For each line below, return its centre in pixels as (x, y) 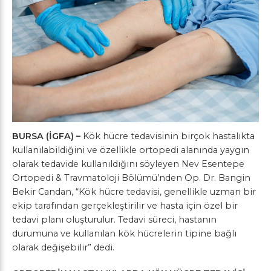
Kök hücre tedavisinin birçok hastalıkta (169, 136)
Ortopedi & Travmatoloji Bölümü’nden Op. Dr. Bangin (131, 178)
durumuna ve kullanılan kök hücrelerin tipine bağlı (124, 233)
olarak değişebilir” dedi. (63, 247)
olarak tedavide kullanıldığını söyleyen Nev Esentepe (128, 164)
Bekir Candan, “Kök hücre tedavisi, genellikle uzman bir (134, 192)
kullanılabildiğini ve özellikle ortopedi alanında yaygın (131, 150)
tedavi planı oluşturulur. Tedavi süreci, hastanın (114, 220)
